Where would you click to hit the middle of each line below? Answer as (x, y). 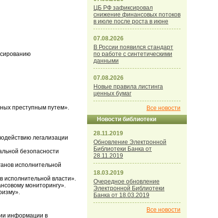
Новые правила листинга (128, 87)
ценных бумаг (112, 93)
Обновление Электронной (130, 142)
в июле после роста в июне (131, 21)
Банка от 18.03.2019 (121, 195)
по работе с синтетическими (133, 54)
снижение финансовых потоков (137, 15)
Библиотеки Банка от (123, 149)
